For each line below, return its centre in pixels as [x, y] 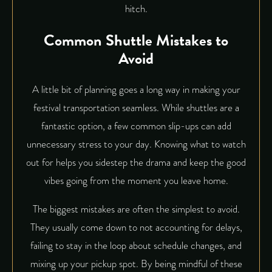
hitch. [136, 9]
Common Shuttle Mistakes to [136, 40]
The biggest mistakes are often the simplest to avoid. [136, 209]
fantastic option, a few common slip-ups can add [136, 126]
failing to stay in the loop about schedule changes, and [136, 245]
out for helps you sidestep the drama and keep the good [136, 162]
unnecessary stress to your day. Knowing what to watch [136, 144]
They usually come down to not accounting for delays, [136, 227]
